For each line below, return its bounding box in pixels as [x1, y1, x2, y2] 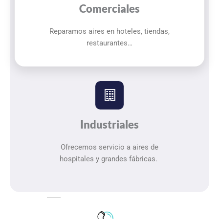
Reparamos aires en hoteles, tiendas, [49, 27, 170, 36]
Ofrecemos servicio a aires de [61, 142, 158, 152]
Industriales [80, 117, 139, 131]
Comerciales [79, 2, 140, 16]
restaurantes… [87, 39, 132, 48]
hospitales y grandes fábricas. [60, 154, 159, 163]
